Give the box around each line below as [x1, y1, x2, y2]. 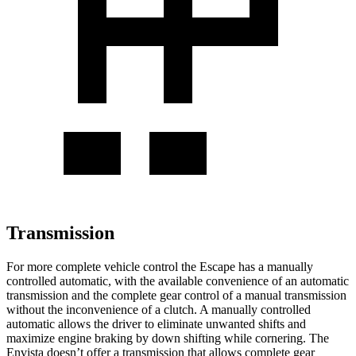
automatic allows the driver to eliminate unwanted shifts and [6, 316, 306, 331]
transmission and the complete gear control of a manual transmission [6, 288, 346, 302]
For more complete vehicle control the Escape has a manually [6, 259, 313, 273]
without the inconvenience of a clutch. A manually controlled [6, 302, 311, 316]
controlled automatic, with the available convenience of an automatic [6, 273, 349, 288]
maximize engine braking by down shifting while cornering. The [6, 331, 329, 345]
